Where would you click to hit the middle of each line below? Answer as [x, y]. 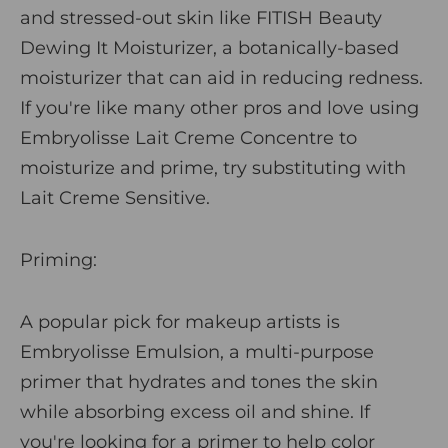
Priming [56, 259]
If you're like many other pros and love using [219, 107]
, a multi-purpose [297, 351]
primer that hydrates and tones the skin [199, 381]
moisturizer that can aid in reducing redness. [221, 77]
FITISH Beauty [319, 17]
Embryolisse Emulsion [120, 351]
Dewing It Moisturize [113, 47]
